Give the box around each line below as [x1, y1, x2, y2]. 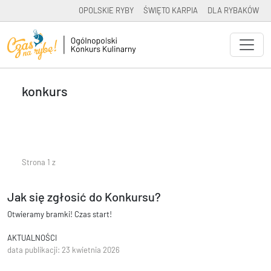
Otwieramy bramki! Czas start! [7, 209, 112, 220]
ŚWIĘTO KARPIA [143, 5, 198, 15]
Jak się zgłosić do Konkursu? [7, 189, 161, 204]
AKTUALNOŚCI [7, 233, 57, 243]
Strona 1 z [22, 157, 56, 167]
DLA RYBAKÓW [207, 5, 259, 15]
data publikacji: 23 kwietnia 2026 [7, 245, 120, 255]
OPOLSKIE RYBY [79, 5, 134, 15]
